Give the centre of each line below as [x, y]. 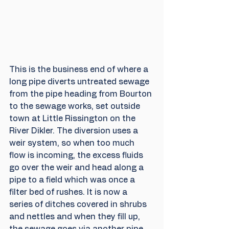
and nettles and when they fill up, [76, 216]
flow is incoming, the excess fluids [77, 155]
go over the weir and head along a [77, 167]
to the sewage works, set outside [76, 106]
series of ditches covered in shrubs [79, 204]
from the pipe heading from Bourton [82, 94]
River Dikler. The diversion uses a [75, 131]
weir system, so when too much [73, 143]
